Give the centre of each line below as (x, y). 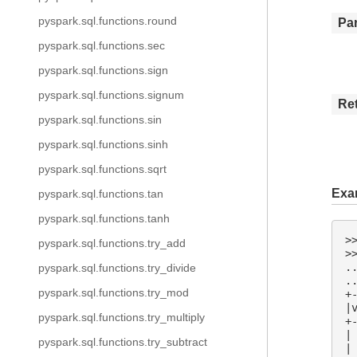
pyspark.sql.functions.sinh (103, 144)
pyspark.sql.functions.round (108, 21)
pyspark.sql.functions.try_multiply (122, 317)
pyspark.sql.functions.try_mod (114, 292)
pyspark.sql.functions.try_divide (117, 268)
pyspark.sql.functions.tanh (104, 218)
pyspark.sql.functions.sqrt (102, 169)
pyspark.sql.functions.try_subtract (123, 342)
